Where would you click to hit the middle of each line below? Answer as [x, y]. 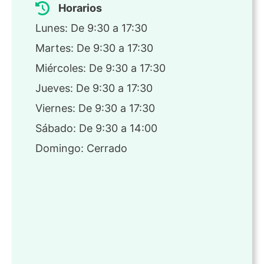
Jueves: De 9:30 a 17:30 [94, 88]
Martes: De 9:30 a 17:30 [94, 48]
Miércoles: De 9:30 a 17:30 [100, 68]
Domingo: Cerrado [81, 148]
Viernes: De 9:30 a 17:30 [95, 108]
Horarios [80, 8]
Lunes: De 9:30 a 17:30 [91, 28]
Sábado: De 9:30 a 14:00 [96, 128]
